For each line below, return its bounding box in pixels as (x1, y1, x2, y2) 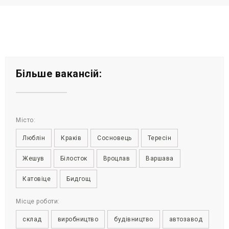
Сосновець (97, 134, 132, 142)
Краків (61, 134, 81, 142)
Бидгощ (66, 175, 90, 182)
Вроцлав (103, 154, 130, 162)
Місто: (16, 116, 35, 124)
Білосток (60, 154, 87, 162)
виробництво (57, 215, 98, 223)
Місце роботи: (16, 197, 60, 205)
